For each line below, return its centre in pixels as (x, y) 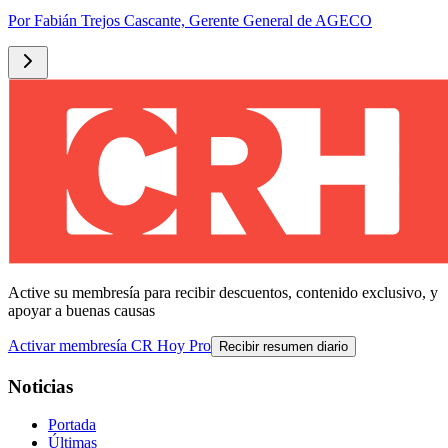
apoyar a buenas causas (81, 310)
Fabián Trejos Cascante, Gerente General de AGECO (203, 20)
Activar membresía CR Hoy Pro (109, 345)
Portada (72, 425)
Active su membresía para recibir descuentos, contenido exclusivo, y (223, 292)
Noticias (40, 386)
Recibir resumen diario (283, 346)
